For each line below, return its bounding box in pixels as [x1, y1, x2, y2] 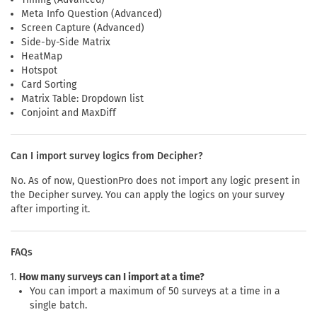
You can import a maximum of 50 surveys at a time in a [30, 284, 280, 297]
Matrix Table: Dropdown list [21, 92, 144, 105]
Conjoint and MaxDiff [21, 106, 116, 119]
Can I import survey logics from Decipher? [11, 149, 203, 162]
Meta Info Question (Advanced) [21, 7, 162, 20]
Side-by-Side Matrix [21, 35, 110, 48]
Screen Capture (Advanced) [21, 21, 144, 34]
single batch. [30, 299, 87, 311]
